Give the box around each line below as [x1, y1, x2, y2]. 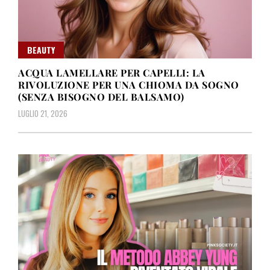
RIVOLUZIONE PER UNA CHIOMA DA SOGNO [18, 78, 239, 92]
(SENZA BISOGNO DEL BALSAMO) [18, 90, 184, 104]
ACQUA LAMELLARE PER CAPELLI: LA [18, 66, 206, 80]
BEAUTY [27, 43, 55, 57]
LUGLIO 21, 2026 [18, 107, 67, 120]
